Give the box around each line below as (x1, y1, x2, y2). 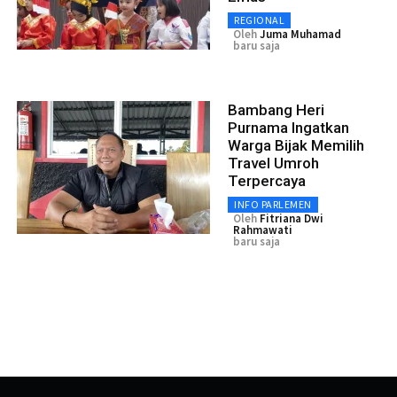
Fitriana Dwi (260, 210, 323, 226)
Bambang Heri (228, 100, 324, 119)
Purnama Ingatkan (228, 118, 349, 136)
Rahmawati (233, 222, 292, 237)
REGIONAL (234, 12, 284, 27)
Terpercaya (228, 171, 306, 190)
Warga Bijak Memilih (228, 136, 364, 154)
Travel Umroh (228, 153, 319, 172)
